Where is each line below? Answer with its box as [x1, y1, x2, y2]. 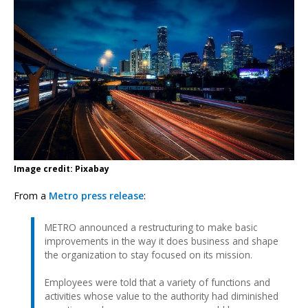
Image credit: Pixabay [14, 162, 109, 175]
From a [14, 188, 49, 202]
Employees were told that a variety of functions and [45, 275, 270, 289]
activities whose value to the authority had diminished [45, 289, 278, 302]
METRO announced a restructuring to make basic [45, 220, 257, 234]
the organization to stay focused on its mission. [45, 247, 252, 261]
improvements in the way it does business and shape [45, 234, 278, 247]
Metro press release [49, 188, 144, 202]
